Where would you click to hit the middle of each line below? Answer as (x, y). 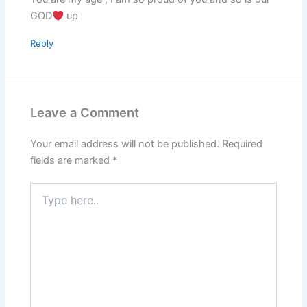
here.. (42, 203)
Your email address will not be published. (125, 144)
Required (243, 144)
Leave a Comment (85, 113)
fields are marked (72, 160)
